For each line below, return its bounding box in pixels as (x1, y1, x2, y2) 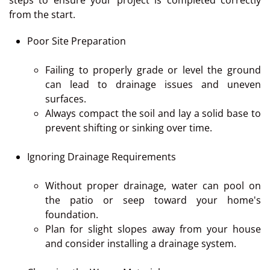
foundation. (45, 208, 98, 222)
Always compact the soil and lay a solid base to (45, 107, 261, 121)
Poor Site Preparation (27, 34, 126, 48)
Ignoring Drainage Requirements (27, 150, 176, 164)
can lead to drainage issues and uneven (45, 78, 261, 92)
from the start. (9, 8, 75, 22)
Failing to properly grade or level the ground (45, 63, 261, 77)
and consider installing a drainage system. (45, 237, 236, 251)
